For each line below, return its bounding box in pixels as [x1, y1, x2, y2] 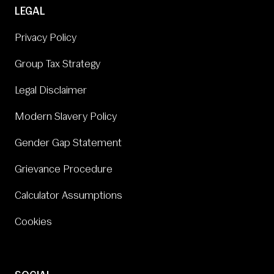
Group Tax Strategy [15, 58, 100, 70]
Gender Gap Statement [15, 137, 122, 149]
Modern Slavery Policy [15, 111, 117, 123]
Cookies [15, 216, 52, 228]
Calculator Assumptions [15, 190, 122, 202]
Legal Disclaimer [15, 84, 87, 97]
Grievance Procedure [15, 163, 113, 176]
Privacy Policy [15, 32, 76, 44]
